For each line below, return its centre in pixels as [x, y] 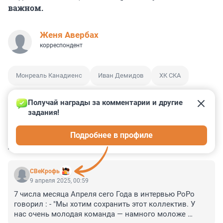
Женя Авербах [69, 35]
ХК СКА [170, 76]
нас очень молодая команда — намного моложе [100, 214]
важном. [26, 8]
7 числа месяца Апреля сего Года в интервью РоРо [104, 194]
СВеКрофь [45, 171]
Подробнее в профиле [111, 135]
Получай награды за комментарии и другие [106, 103]
